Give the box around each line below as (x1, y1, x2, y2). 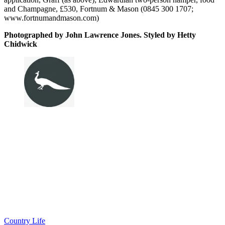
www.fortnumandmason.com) (4, 14, 99, 23)
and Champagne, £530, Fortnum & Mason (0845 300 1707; (4, 5, 193, 14)
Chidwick (4, 40, 37, 49)
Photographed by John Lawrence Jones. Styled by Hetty (4, 31, 196, 40)
